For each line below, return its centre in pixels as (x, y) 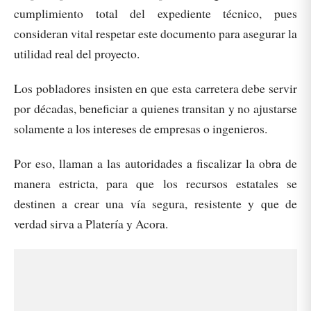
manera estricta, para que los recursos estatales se (155, 184)
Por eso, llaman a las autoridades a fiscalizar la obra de (155, 163)
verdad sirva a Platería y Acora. (91, 224)
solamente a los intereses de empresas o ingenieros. (141, 129)
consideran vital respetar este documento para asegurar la (155, 34)
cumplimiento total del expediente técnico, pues (155, 14)
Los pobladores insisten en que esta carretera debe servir (155, 89)
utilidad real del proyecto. (77, 54)
